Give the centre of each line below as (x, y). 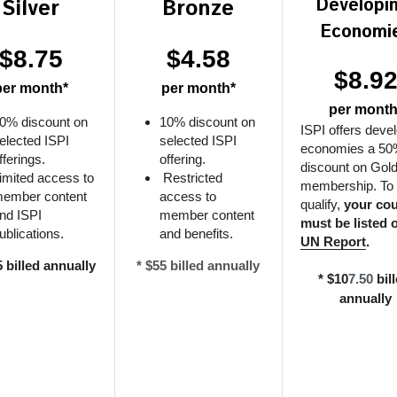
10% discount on (207, 122)
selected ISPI (198, 140)
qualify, (322, 204)
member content (206, 215)
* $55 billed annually (198, 265)
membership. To (346, 186)
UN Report (333, 241)
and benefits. (196, 234)
